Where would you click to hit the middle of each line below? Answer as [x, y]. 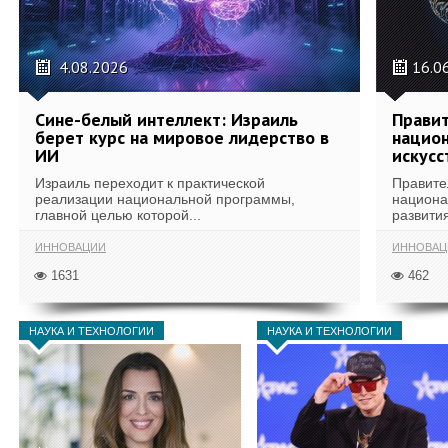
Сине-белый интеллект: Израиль [166, 119]
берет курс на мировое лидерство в [182, 137]
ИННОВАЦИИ [70, 246]
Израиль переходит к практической [150, 183]
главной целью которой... [118, 215]
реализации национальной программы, [165, 199]
